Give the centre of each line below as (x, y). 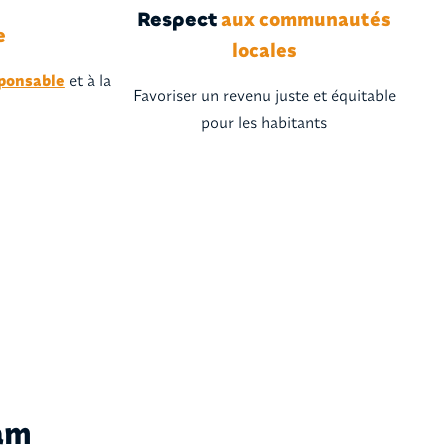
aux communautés (304, 19)
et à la (87, 79)
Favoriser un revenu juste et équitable (264, 95)
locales (264, 50)
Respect (177, 20)
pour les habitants (264, 122)
